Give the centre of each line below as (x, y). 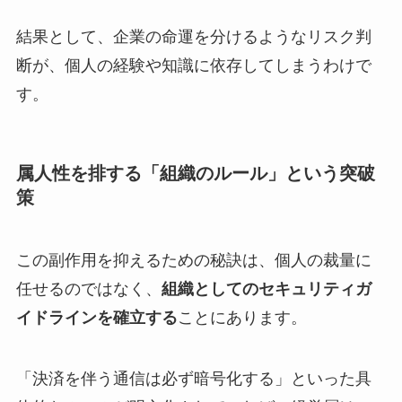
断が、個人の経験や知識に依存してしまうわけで (193, 66)
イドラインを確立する (96, 317)
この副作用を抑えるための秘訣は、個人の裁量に (193, 260)
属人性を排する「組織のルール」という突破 (195, 174)
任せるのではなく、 (88, 288)
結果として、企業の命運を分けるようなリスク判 (193, 37)
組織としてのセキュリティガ (266, 288)
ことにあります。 (242, 317)
